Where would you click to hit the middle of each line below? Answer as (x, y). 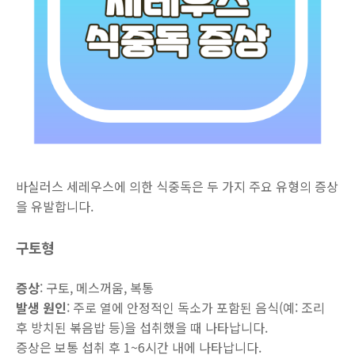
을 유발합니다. (55, 206)
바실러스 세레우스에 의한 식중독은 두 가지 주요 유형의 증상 (177, 186)
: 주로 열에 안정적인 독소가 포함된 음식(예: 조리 (196, 307)
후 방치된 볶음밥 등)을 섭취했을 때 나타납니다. (142, 327)
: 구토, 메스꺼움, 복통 (97, 288)
